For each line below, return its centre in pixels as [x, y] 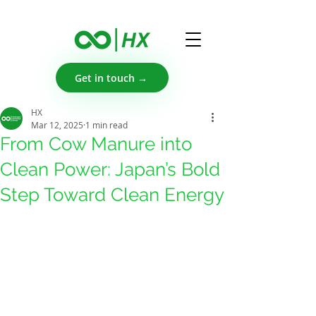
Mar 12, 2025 [57, 125]
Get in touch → [111, 78]
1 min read [107, 125]
